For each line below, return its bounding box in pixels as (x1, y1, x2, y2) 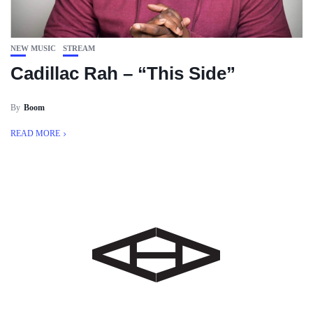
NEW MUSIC (10, 44, 56, 52)
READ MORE (10, 129, 60, 138)
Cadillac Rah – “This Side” (10, 63, 235, 84)
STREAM (63, 44, 95, 52)
